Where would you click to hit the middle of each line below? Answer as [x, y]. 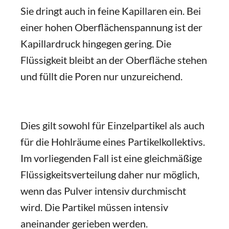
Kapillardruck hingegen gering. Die [96, 43]
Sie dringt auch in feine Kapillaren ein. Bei [111, 11]
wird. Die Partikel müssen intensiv [94, 207]
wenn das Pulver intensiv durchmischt [103, 191]
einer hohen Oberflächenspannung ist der [111, 27]
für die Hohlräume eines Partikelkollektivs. [113, 142]
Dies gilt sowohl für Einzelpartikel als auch [112, 125]
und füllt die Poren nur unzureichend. [101, 76]
